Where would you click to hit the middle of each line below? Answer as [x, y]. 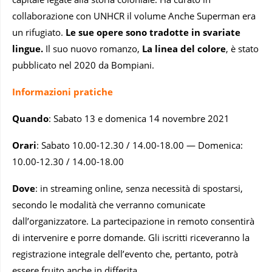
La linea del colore [184, 49]
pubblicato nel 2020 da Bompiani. [83, 65]
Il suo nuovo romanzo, [93, 49]
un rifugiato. [38, 32]
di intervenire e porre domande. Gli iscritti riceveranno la [131, 238]
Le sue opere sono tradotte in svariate [152, 32]
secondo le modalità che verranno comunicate [109, 205]
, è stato [242, 49]
